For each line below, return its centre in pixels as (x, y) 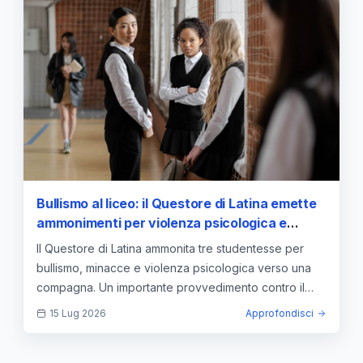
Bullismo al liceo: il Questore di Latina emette (177, 204)
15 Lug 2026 (78, 314)
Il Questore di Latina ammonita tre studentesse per (170, 249)
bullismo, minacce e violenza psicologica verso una (174, 268)
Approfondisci (280, 314)
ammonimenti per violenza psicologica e (162, 223)
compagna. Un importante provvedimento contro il (171, 288)
